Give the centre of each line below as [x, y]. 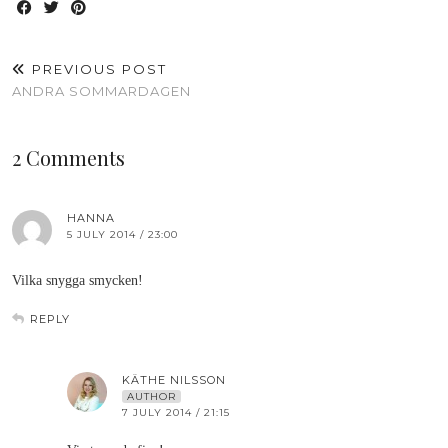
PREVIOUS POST [97, 69]
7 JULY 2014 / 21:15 [176, 412]
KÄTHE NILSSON [174, 380]
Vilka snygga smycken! [77, 280]
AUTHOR [151, 396]
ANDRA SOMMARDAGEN [101, 91]
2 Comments [68, 157]
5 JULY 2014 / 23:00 [122, 234]
